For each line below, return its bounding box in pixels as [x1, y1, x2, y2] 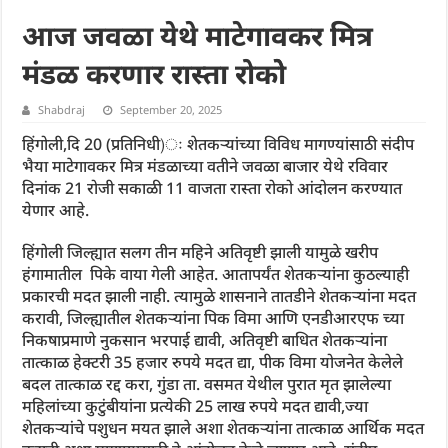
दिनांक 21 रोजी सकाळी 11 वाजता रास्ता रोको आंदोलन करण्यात [22, 177, 403, 200]
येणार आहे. [22, 199, 90, 222]
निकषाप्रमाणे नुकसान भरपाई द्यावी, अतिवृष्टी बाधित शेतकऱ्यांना [22, 329, 388, 352]
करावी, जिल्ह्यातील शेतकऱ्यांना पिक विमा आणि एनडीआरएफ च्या [22, 307, 405, 330]
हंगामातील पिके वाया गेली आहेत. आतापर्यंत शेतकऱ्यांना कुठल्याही [22, 263, 410, 286]
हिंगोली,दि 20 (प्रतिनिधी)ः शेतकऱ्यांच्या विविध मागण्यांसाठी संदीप [22, 133, 415, 156]
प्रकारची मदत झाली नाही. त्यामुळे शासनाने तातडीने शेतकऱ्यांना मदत [22, 285, 417, 308]
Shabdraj [38, 102, 86, 118]
